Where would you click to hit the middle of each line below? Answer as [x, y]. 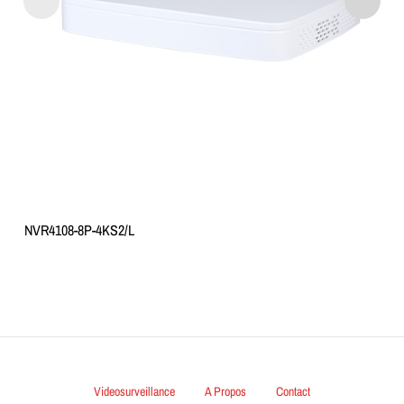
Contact [293, 391]
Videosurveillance [134, 391]
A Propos [225, 391]
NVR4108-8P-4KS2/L [80, 230]
